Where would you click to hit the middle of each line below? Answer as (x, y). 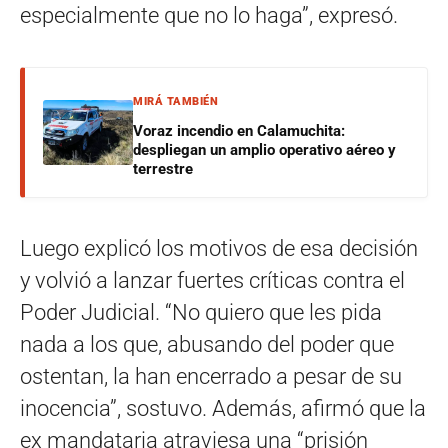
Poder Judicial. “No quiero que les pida (201, 312)
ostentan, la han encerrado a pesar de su (211, 376)
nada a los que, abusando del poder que (207, 344)
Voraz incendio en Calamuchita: (239, 130)
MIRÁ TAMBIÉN (175, 101)
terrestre (163, 168)
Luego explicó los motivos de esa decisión (219, 248)
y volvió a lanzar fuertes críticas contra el (212, 280)
